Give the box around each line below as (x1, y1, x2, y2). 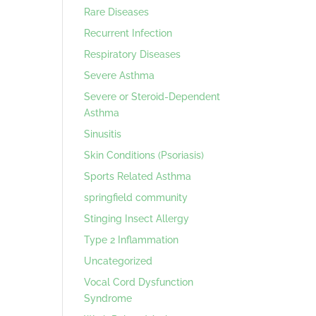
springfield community (84, 191, 188, 203)
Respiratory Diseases (84, 48, 181, 60)
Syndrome (84, 292, 133, 304)
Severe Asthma (84, 69, 155, 81)
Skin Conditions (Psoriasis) (84, 149, 205, 161)
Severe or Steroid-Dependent (84, 90, 221, 102)
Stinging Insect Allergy (84, 212, 190, 224)
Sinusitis (84, 128, 122, 140)
